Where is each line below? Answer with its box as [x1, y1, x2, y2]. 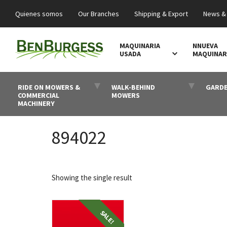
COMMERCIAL [17, 91, 59, 100]
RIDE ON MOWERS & [17, 83, 80, 92]
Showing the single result [52, 173, 132, 182]
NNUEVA [192, 41, 218, 51]
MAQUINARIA [120, 41, 160, 51]
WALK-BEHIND [111, 83, 156, 92]
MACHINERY [17, 99, 55, 108]
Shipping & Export [134, 9, 188, 18]
